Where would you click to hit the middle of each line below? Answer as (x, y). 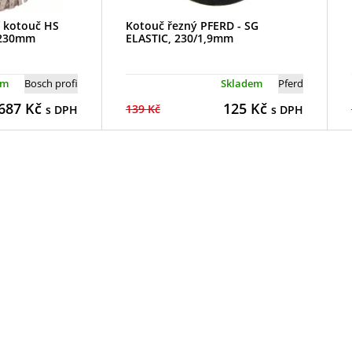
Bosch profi (51, 83)
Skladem (241, 83)
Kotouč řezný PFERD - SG (192, 25)
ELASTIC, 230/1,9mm (179, 38)
